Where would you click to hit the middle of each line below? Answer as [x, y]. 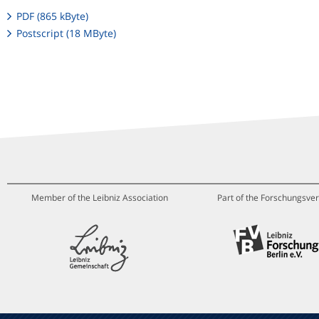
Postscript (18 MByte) [67, 33]
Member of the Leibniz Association [100, 198]
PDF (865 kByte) [53, 16]
